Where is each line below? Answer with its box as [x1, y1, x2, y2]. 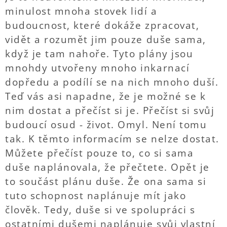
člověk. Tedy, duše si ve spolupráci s [5, 203, 196, 216]
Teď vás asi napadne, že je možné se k [5, 90, 206, 103]
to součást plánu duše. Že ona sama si [5, 175, 207, 188]
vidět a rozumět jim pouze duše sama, [5, 33, 206, 46]
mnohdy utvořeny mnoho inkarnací [5, 61, 190, 74]
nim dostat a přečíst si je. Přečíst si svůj [5, 104, 215, 117]
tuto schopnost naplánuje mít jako [5, 189, 186, 202]
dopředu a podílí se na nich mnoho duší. [5, 75, 219, 89]
